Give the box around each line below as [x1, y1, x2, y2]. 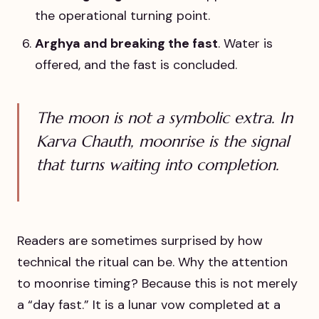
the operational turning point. [35, 6, 211, 24]
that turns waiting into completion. [36, 155, 279, 175]
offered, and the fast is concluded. [35, 56, 238, 73]
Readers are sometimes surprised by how [17, 231, 263, 249]
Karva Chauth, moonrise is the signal [36, 132, 289, 152]
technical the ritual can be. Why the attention [17, 253, 288, 271]
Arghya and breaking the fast [35, 34, 219, 52]
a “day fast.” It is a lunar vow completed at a [17, 296, 281, 313]
